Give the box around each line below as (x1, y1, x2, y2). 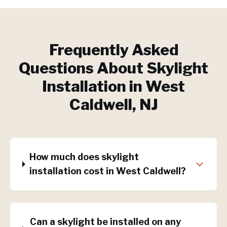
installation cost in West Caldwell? (29, 166, 186, 176)
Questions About (19, 59, 146, 77)
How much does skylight (29, 152, 139, 162)
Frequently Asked (49, 41, 178, 59)
